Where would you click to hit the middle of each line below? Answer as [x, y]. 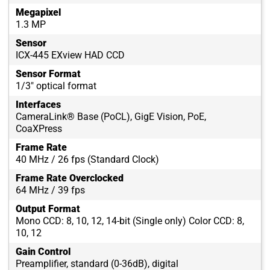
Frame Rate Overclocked [70, 178]
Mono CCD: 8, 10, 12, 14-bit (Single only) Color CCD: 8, [130, 221]
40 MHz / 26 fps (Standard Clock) [87, 160]
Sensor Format [48, 74]
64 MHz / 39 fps [50, 190]
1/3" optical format [56, 86]
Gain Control [43, 252]
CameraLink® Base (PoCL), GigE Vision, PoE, [111, 117]
